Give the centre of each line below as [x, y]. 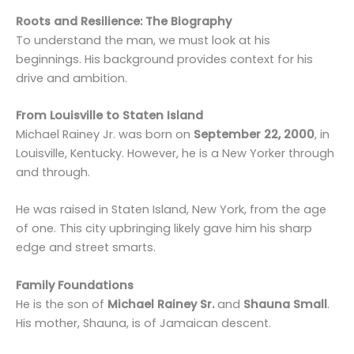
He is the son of [62, 304]
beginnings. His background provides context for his [164, 59]
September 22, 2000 [254, 135]
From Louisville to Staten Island [109, 116]
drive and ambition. [72, 78]
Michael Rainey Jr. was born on [105, 135]
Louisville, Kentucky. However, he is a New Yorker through [175, 154]
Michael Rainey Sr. [161, 304]
